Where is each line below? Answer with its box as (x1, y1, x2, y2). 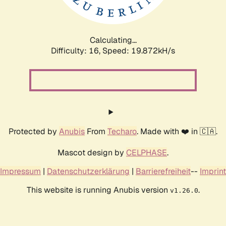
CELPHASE (126, 147, 167, 158)
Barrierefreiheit (136, 165, 191, 177)
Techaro (107, 126, 137, 137)
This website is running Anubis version (26, 184, 170, 195)
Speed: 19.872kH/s (102, 45, 175, 56)
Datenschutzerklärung (47, 165, 130, 177)
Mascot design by (58, 147, 126, 158)
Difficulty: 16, (51, 45, 102, 56)
